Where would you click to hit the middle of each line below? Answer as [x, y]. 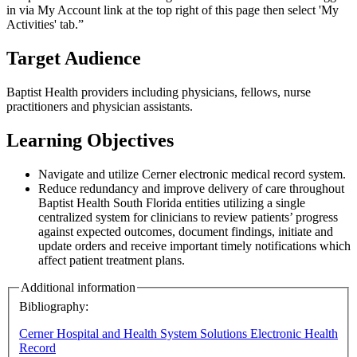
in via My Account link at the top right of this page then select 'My [173, 10]
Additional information [78, 288]
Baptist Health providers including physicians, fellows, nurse [159, 92]
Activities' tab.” [45, 25]
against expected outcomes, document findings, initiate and [186, 232]
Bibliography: [55, 306]
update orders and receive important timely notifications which [194, 246]
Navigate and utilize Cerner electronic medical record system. [192, 175]
